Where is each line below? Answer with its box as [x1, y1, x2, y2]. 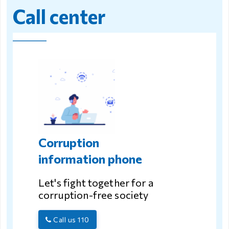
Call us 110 [51, 215, 89, 224]
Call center [13, 4, 105, 28]
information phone [38, 151, 142, 167]
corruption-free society [38, 189, 149, 201]
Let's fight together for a [38, 176, 153, 189]
